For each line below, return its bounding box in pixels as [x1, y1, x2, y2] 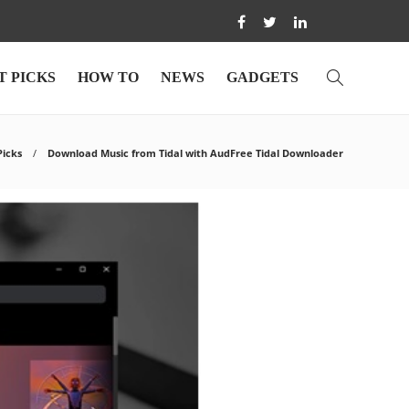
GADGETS [226, 69, 299, 85]
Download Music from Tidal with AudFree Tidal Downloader [47, 146, 343, 160]
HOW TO [78, 69, 139, 85]
